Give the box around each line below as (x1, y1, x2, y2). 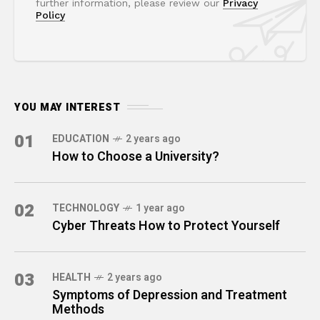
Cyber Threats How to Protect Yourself (52, 216, 280, 236)
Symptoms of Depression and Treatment (52, 285, 287, 305)
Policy (36, 9, 65, 21)
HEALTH (52, 269, 91, 285)
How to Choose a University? (52, 146, 219, 166)
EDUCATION (52, 131, 109, 146)
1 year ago (136, 200, 185, 216)
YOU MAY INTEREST (14, 99, 120, 115)
